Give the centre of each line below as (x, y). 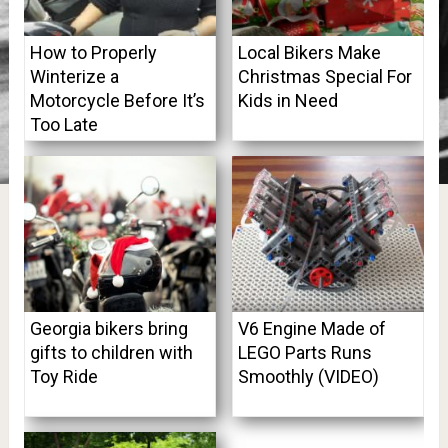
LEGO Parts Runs (304, 352)
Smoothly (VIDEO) (308, 376)
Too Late (63, 125)
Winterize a (74, 77)
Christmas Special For (324, 77)
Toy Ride (63, 376)
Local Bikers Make (309, 53)
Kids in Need (287, 101)
